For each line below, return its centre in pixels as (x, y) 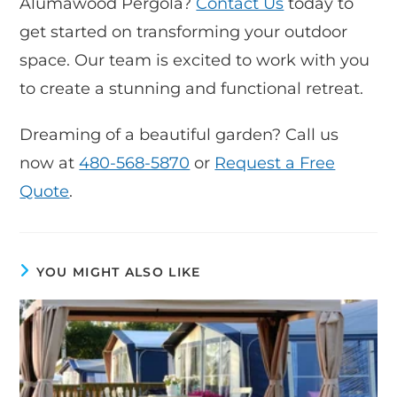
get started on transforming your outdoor (184, 31)
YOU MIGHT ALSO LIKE (118, 272)
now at (50, 163)
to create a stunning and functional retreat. (192, 88)
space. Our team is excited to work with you (195, 60)
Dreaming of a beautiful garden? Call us (179, 134)
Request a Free (275, 163)
